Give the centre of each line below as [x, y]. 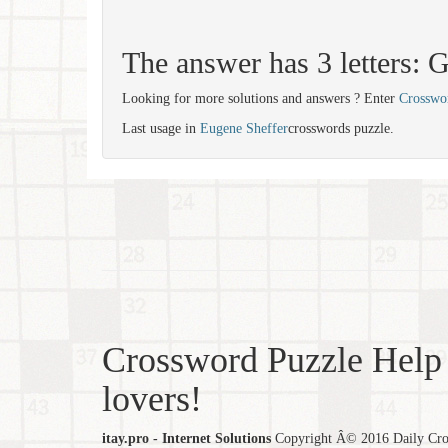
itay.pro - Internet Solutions [186, 438]
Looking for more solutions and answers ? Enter [260, 98]
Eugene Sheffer [244, 128]
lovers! [152, 399]
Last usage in [161, 128]
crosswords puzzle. [341, 128]
